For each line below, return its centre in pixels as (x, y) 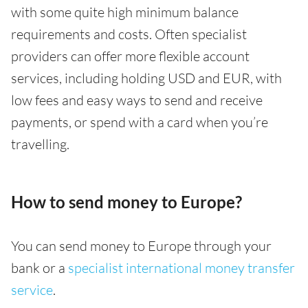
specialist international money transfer (181, 268)
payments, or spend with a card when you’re (140, 122)
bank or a (40, 268)
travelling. (40, 144)
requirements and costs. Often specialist (129, 34)
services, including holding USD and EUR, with (146, 78)
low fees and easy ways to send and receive (137, 100)
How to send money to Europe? (126, 202)
